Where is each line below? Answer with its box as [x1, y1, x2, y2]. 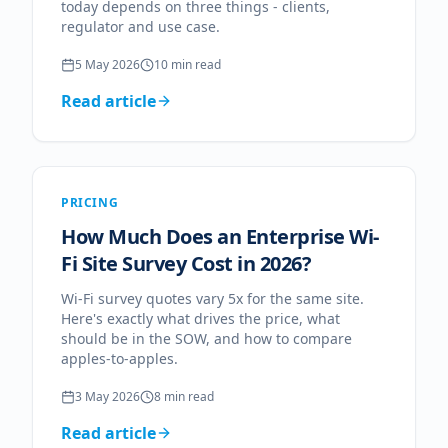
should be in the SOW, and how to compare [61, 329, 352, 348]
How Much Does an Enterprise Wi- [61, 223, 379, 250]
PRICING [61, 194, 119, 211]
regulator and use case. [61, 17, 220, 36]
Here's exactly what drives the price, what [61, 309, 340, 328]
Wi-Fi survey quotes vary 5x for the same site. [61, 289, 364, 308]
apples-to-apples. [61, 349, 178, 368]
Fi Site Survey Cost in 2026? [61, 250, 311, 277]
